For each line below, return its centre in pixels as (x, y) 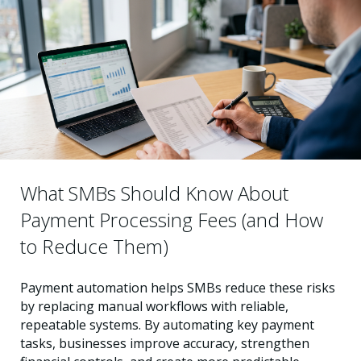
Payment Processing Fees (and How (172, 219)
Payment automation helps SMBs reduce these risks (178, 287)
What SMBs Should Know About (154, 193)
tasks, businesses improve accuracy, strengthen (165, 343)
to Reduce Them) (94, 246)
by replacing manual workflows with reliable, (154, 306)
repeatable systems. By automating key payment (167, 324)
